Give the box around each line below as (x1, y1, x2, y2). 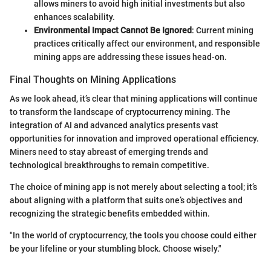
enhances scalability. (34, 11, 115, 22)
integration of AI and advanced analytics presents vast (10, 120, 218, 130)
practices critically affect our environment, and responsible (34, 38, 260, 48)
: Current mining (192, 25, 253, 35)
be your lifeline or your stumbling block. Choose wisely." (10, 243, 221, 253)
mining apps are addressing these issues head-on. (34, 51, 227, 62)
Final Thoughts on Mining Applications (10, 73, 176, 85)
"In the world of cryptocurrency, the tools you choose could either (10, 230, 256, 240)
